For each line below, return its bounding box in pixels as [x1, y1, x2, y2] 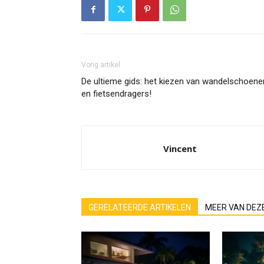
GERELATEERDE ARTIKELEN [88, 203, 191, 212]
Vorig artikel [81, 61, 120, 69]
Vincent [163, 143, 197, 154]
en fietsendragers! [81, 88, 151, 99]
